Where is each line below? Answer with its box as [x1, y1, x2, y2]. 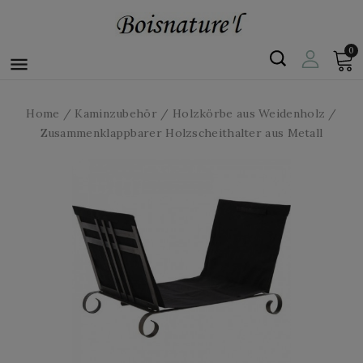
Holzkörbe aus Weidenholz [172, 106, 326, 121]
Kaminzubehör [75, 106, 157, 121]
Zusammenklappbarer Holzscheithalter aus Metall [40, 126, 323, 140]
